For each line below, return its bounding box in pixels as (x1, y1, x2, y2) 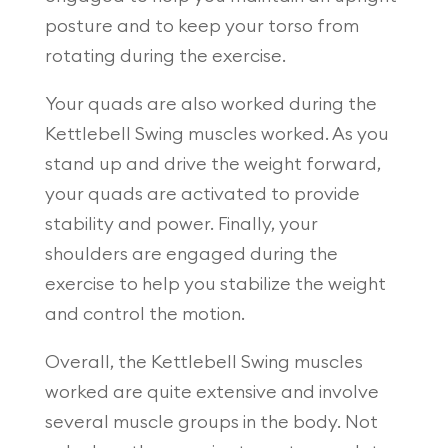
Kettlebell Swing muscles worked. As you (44, 124, 389, 143)
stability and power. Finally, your (44, 214, 318, 233)
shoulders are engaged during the (44, 244, 338, 263)
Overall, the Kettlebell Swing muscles (44, 352, 363, 371)
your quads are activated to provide (44, 184, 360, 203)
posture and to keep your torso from (44, 16, 359, 35)
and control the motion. (44, 304, 245, 323)
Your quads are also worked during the (44, 94, 377, 113)
